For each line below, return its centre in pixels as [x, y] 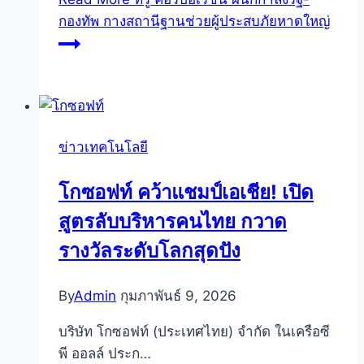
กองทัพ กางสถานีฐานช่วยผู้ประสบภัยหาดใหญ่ [194, 22]
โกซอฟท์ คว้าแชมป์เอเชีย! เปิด [186, 193]
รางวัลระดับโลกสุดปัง [149, 251]
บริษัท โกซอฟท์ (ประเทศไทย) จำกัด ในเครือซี [194, 332]
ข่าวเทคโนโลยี [103, 147]
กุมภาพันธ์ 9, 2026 [178, 296]
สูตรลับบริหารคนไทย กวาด [173, 222]
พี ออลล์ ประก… [105, 354]
